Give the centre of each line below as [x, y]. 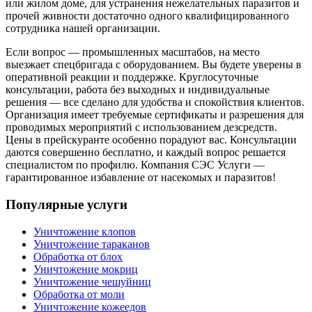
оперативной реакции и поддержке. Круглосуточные [132, 77]
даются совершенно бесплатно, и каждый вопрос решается [146, 153]
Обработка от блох [78, 256]
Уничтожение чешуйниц [92, 281]
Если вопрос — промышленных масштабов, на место [133, 52]
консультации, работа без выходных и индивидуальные [138, 90]
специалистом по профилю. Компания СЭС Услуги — [135, 165]
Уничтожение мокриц [86, 269]
